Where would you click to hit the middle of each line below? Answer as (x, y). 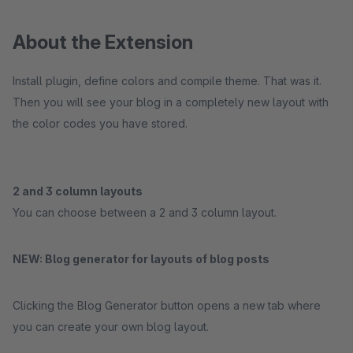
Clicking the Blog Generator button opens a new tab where (167, 305)
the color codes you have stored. (100, 123)
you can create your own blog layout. (111, 327)
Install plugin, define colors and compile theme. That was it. (167, 81)
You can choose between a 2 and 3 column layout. (145, 212)
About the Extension (103, 42)
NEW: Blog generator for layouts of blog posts (141, 259)
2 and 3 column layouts (78, 191)
